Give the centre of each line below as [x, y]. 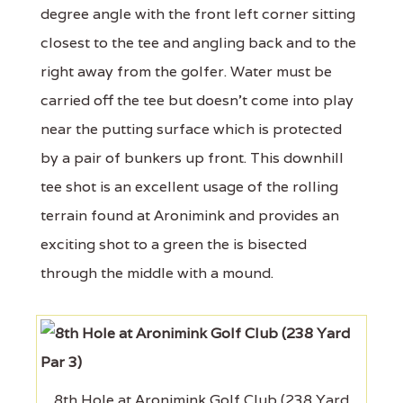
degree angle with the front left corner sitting [198, 13]
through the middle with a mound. [157, 273]
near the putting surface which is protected [191, 129]
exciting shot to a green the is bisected [174, 244]
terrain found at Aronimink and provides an [190, 215]
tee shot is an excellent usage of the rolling [189, 186]
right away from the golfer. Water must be [186, 71]
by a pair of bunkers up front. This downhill [192, 157]
